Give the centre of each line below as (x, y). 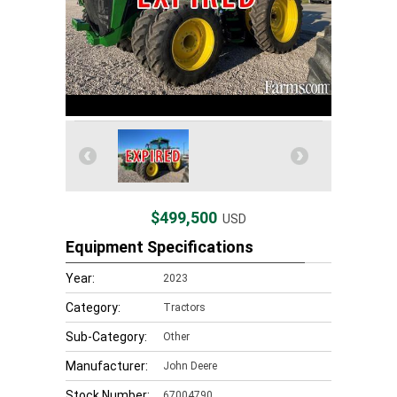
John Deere (190, 366)
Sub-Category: (106, 337)
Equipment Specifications (160, 247)
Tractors (184, 307)
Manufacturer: (107, 366)
